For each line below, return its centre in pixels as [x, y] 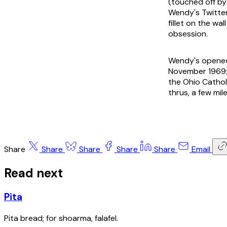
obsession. [188, 33]
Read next [33, 173]
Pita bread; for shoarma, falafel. [61, 218]
